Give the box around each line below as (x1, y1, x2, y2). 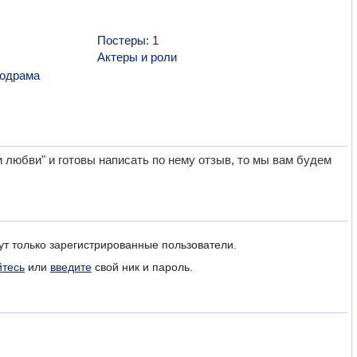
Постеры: (96, 33, 152, 47)
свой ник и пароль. (92, 261, 193, 273)
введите (50, 261, 92, 273)
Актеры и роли (96, 50, 177, 64)
